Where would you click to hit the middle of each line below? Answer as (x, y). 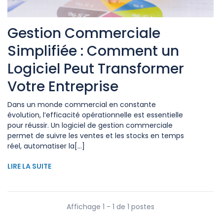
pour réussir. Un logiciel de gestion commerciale (90, 126)
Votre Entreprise (63, 87)
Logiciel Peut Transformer (96, 69)
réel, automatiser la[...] (46, 146)
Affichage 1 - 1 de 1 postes (110, 207)
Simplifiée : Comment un (93, 51)
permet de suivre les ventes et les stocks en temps (96, 136)
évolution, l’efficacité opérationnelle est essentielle (95, 115)
